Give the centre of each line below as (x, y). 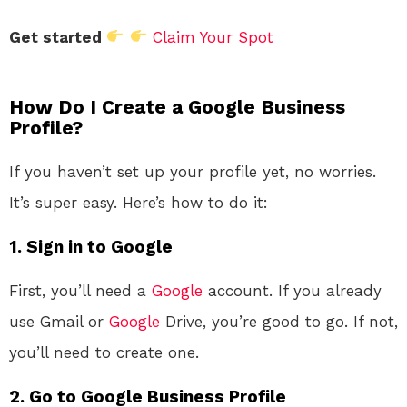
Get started (58, 37)
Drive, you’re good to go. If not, (279, 321)
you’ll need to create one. (104, 352)
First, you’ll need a (80, 290)
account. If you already (292, 290)
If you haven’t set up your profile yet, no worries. (193, 171)
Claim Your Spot (213, 37)
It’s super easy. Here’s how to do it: (139, 202)
